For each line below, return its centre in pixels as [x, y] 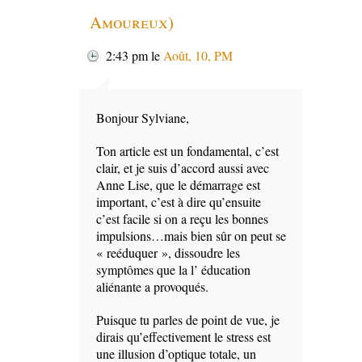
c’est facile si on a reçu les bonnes [182, 219]
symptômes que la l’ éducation [173, 270]
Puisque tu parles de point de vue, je [188, 320]
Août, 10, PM [198, 56]
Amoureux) [132, 22]
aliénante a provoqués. [152, 287]
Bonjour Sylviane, [143, 118]
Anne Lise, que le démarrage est [178, 185]
